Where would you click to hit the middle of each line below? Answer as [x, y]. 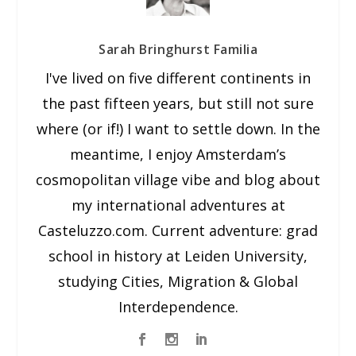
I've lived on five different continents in [178, 77]
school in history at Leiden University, [178, 255]
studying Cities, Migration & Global [178, 281]
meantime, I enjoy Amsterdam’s [178, 154]
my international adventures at [178, 205]
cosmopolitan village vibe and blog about [178, 179]
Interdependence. [178, 306]
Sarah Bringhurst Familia [178, 49]
